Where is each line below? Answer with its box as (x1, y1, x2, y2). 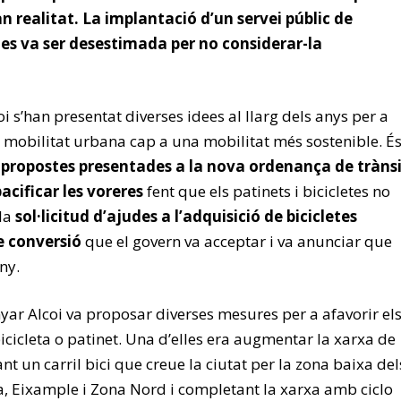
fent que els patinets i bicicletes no (143, 181, 390, 201)
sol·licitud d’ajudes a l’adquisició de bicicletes (15, 206, 357, 226)
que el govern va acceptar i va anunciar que (81, 231, 392, 252)
